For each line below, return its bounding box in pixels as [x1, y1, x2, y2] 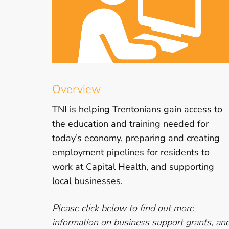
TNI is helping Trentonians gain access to [52, 103, 222, 116]
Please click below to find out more [52, 201, 194, 214]
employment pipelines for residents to [52, 146, 210, 158]
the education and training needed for [52, 117, 209, 130]
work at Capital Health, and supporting [52, 160, 214, 173]
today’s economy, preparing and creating [52, 131, 220, 144]
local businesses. [52, 174, 123, 187]
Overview [52, 81, 101, 97]
